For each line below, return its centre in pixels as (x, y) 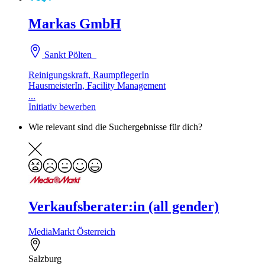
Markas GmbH (75, 24)
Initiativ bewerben (62, 107)
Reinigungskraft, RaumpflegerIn (89, 75)
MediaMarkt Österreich (72, 231)
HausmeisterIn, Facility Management (97, 86)
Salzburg (45, 258)
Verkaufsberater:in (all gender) (124, 207)
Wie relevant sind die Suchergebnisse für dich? (115, 127)
